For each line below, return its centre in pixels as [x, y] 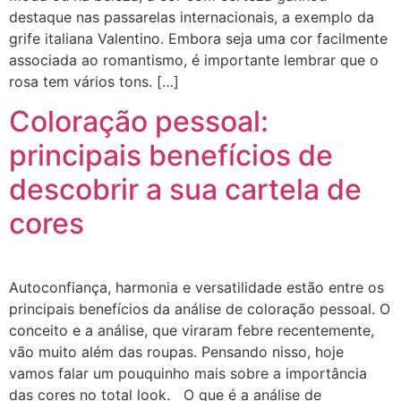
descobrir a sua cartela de [185, 190]
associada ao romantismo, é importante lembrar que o [194, 60]
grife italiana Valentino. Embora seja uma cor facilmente [198, 38]
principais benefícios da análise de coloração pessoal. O [200, 309]
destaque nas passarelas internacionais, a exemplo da [192, 17]
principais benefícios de [171, 156]
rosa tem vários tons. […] [94, 81]
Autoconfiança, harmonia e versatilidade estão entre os [196, 288]
